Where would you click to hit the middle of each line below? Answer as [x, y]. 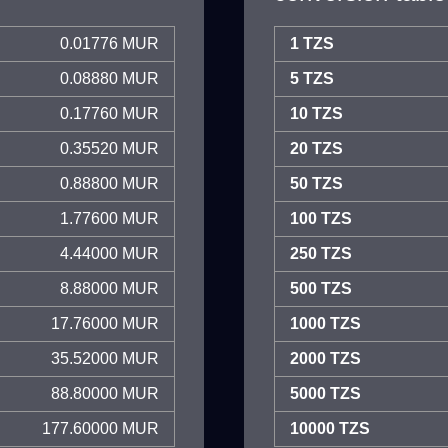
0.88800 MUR [109, 183]
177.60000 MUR [100, 428]
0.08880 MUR [109, 78]
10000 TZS [330, 428]
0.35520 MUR [109, 148]
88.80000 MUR [105, 393]
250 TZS [321, 253]
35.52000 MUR [105, 358]
